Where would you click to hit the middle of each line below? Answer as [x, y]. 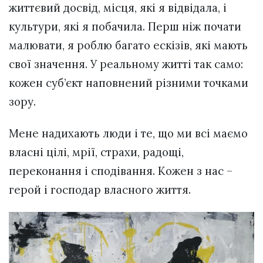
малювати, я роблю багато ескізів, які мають [128, 45]
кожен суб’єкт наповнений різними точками [129, 82]
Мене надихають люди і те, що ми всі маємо [128, 133]
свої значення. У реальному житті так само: [126, 64]
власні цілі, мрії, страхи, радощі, [96, 152]
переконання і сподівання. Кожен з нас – [121, 171]
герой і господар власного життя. [100, 189]
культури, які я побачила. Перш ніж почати [125, 26]
